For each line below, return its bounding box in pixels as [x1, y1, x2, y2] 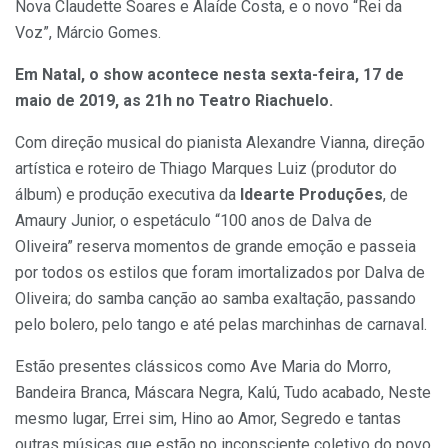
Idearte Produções [240, 185, 383, 205]
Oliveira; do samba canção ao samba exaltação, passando [15, 289, 416, 309]
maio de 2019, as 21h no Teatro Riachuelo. [15, 91, 333, 111]
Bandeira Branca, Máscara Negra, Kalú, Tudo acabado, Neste [15, 383, 431, 403]
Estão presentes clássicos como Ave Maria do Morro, [15, 357, 391, 377]
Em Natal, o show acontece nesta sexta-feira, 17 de [15, 65, 404, 85]
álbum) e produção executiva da [15, 185, 240, 205]
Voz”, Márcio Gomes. [15, 23, 165, 43]
